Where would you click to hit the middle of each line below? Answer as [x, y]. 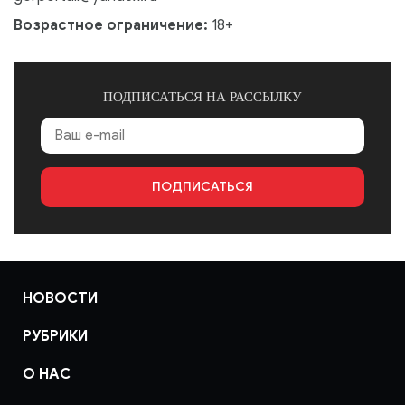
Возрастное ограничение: [113, 25]
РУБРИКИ [55, 336]
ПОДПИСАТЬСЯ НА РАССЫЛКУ [202, 97]
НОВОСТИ [60, 298]
